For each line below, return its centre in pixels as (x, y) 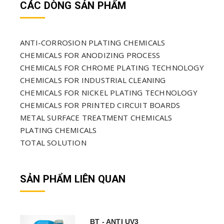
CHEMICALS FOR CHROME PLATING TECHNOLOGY (112, 67)
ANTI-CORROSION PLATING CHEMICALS (93, 42)
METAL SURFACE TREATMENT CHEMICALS (96, 117)
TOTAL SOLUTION (53, 142)
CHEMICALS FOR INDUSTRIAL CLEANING (93, 80)
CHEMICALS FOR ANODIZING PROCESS (90, 55)
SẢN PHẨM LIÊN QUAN (73, 179)
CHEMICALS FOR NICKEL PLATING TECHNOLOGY (109, 92)
